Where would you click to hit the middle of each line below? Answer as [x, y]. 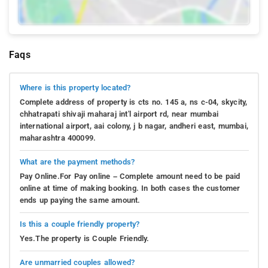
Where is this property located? [75, 88]
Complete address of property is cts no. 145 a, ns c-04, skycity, [133, 102]
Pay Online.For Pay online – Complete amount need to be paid [130, 176]
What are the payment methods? [77, 162]
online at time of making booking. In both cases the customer [130, 188]
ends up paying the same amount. [80, 200]
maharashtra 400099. [58, 138]
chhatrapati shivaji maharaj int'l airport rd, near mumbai [119, 114]
